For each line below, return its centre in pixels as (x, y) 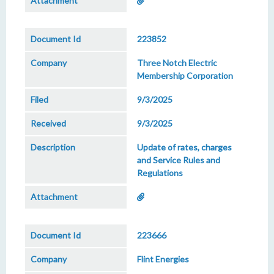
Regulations (160, 173)
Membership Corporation (185, 76)
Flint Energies (163, 259)
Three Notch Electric (177, 63)
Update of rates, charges (184, 147)
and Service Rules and (179, 160)
